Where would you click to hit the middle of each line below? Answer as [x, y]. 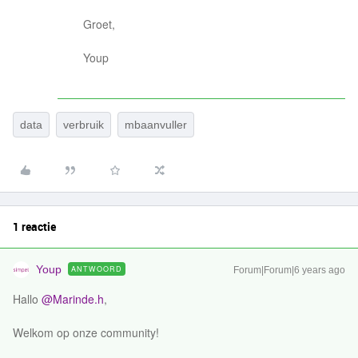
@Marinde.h [73, 299]
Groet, [99, 24]
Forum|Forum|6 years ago [289, 270]
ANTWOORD [97, 269]
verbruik [84, 125]
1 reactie [34, 227]
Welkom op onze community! [86, 332]
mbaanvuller [156, 125]
